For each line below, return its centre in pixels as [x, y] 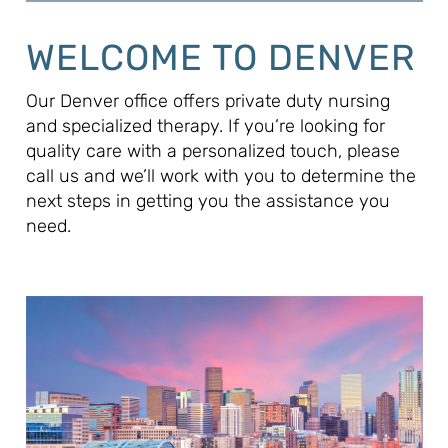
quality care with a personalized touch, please [212, 150]
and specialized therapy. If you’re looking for [205, 125]
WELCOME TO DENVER [220, 57]
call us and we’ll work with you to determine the [220, 175]
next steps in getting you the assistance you [207, 200]
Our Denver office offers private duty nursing [207, 100]
